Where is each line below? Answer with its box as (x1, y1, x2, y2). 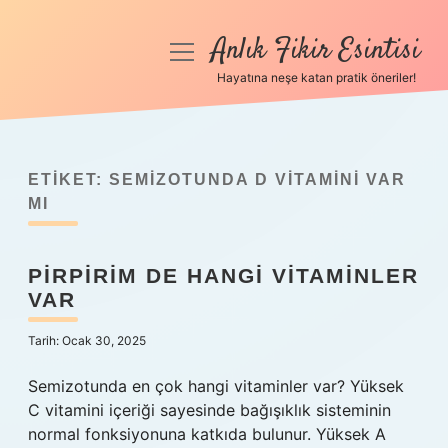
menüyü (169, 42, 231, 59)
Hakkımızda (45, 242, 135, 262)
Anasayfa (55, 98, 125, 118)
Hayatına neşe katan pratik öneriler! (216, 70, 416, 85)
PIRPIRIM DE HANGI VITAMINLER (28, 264, 419, 287)
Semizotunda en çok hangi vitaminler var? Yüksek (28, 376, 404, 396)
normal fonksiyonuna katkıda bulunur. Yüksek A (28, 424, 386, 444)
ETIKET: (28, 171, 109, 188)
